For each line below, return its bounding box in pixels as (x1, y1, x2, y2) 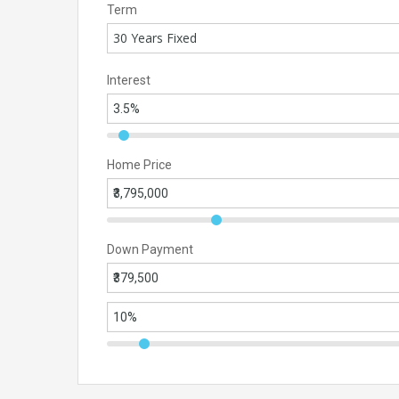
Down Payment (107, 242, 193, 257)
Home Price (107, 158, 172, 173)
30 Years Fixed (113, 29, 197, 47)
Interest (107, 73, 151, 88)
